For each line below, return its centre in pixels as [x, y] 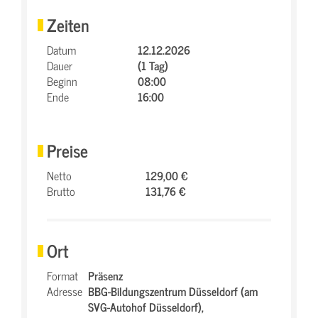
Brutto [61, 191]
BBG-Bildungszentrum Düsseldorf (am [173, 291]
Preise [67, 150]
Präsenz [105, 275]
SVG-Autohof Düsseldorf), [146, 307]
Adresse [65, 291]
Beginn [62, 81]
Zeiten [68, 24]
